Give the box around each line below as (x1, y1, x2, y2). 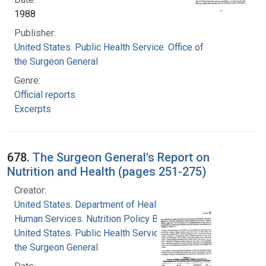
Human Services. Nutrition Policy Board (14, 213, 176, 224)
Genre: (14, 74, 40, 86)
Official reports (14, 88, 75, 100)
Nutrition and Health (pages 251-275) (7, 164, 207, 179)
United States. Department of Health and (14, 198, 181, 210)
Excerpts (14, 103, 51, 115)
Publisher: (14, 27, 56, 39)
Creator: (14, 184, 46, 196)
